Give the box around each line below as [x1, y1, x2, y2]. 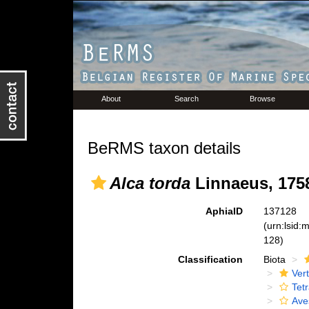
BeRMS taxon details [87, 139, 241, 157]
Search [175, 94, 199, 103]
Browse [250, 94, 275, 103]
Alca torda [109, 174, 190, 192]
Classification [178, 254, 243, 265]
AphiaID [206, 206, 243, 217]
